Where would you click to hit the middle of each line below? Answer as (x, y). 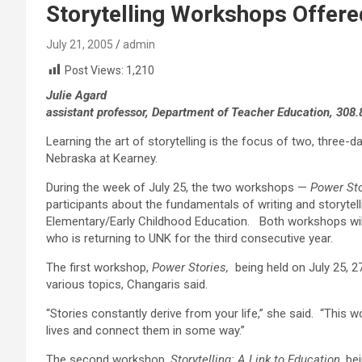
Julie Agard (76, 96)
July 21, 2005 (80, 44)
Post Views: (94, 70)
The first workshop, (99, 268)
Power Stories (189, 268)
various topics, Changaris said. (127, 285)
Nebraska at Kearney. (102, 159)
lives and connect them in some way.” (145, 331)
